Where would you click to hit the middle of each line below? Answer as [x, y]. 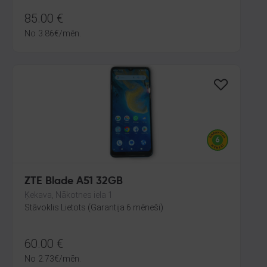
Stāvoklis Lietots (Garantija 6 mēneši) [94, 207]
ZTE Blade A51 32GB [74, 181]
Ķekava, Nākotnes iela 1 [69, 195]
